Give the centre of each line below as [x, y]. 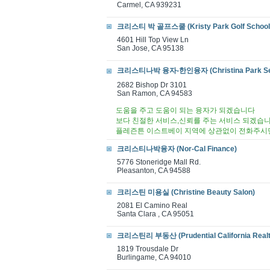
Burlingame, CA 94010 [154, 257]
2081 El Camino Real [152, 206]
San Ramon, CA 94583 [155, 93]
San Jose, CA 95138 [150, 48]
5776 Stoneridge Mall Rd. [159, 162]
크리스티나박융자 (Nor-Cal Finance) [177, 149]
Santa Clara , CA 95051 [155, 214]
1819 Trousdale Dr [148, 249]
